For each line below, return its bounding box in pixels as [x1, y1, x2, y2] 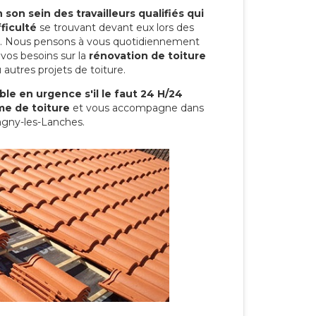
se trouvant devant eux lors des [37, 20, 194, 34]
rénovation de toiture [89, 49, 206, 62]
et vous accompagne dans [70, 101, 204, 114]
